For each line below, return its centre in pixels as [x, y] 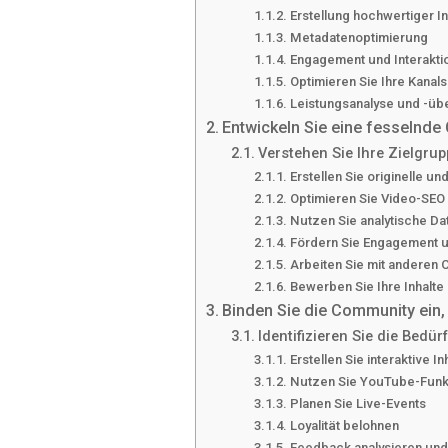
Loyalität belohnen [344, 426]
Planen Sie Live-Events [357, 404]
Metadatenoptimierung [358, 38]
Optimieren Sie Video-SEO [367, 199]
